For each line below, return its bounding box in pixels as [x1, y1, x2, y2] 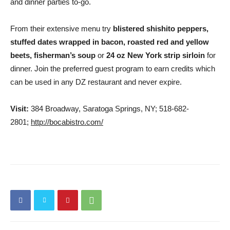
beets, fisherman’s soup [10, 51, 98, 60]
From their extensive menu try [10, 24, 113, 33]
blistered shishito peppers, [113, 24, 208, 33]
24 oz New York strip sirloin [104, 51, 205, 60]
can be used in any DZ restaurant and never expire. [10, 78, 182, 86]
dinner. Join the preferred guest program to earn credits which [10, 64, 215, 73]
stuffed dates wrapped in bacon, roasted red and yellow [10, 37, 209, 46]
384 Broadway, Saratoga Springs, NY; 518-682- [29, 104, 189, 113]
